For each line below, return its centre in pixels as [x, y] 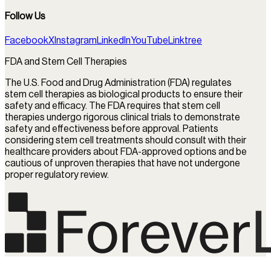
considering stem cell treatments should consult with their [126, 140]
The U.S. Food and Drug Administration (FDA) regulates [118, 83]
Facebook [27, 40]
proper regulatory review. [57, 175]
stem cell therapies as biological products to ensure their [124, 94]
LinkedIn [114, 40]
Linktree [185, 40]
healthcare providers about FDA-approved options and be [126, 152]
